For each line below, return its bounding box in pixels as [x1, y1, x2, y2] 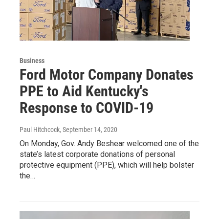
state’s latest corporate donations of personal [20, 149, 175, 159]
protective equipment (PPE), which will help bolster [20, 160, 194, 170]
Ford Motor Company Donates [20, 66, 194, 83]
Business [20, 56, 44, 65]
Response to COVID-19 [20, 99, 153, 116]
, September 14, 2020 [60, 125, 117, 133]
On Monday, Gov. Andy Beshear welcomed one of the [20, 138, 199, 148]
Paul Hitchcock [20, 125, 60, 133]
